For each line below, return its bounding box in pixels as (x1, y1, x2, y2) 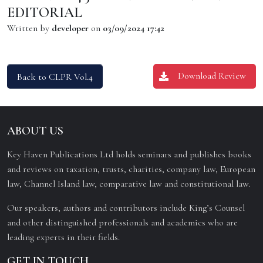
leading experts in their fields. (7, 231, 120, 243)
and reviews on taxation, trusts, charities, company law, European (7, 163, 255, 175)
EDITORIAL (7, 4, 82, 21)
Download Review (178, 70, 246, 82)
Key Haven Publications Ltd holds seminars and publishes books (7, 149, 251, 160)
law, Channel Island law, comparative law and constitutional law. (7, 178, 250, 190)
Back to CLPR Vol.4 (17, 71, 93, 83)
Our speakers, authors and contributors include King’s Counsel (7, 202, 245, 214)
